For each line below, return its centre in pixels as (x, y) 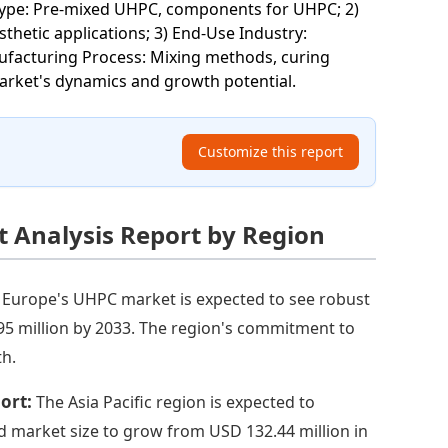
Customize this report (270, 151)
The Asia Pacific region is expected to (176, 401)
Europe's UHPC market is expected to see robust (186, 298)
